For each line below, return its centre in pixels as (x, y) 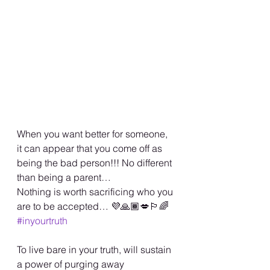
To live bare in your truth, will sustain (95, 250)
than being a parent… (65, 177)
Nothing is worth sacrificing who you (96, 192)
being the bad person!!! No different (96, 163)
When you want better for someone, (93, 134)
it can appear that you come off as (91, 149)
